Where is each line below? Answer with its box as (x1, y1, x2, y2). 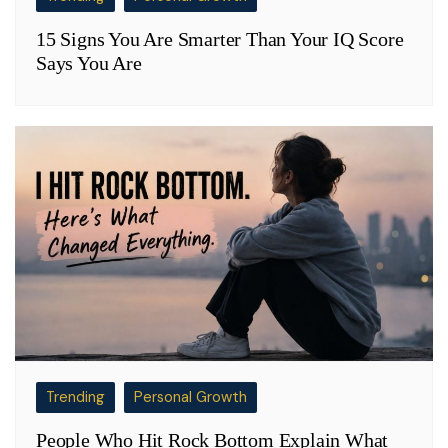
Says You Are (36, 51, 142, 74)
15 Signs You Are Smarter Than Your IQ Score (36, 27, 404, 50)
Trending (46, 387, 105, 408)
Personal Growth (134, 387, 247, 408)
